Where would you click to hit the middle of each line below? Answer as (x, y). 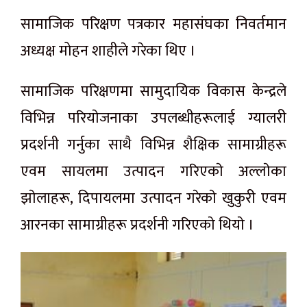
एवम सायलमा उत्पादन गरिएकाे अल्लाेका (153, 171)
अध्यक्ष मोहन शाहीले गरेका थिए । (108, 51)
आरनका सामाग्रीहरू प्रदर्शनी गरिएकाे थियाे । (137, 225)
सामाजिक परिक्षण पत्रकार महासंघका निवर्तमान (153, 24)
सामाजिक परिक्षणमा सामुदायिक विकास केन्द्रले (153, 91)
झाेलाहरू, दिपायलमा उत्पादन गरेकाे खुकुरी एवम (153, 198)
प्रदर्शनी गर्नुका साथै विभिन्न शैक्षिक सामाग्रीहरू (153, 145)
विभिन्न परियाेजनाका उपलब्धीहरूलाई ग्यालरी (153, 118)
